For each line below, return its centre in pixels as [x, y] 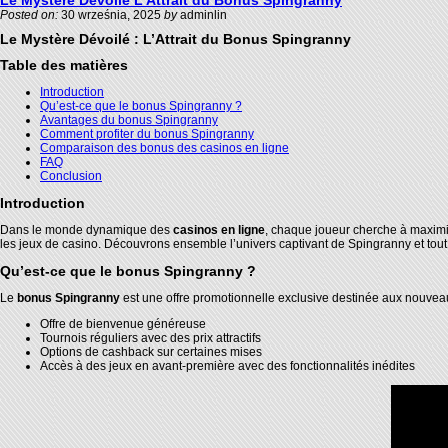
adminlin [202, 15]
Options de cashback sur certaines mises [151, 351]
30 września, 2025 [111, 15]
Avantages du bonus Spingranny [129, 119]
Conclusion [71, 175]
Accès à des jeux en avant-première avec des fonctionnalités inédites [227, 365]
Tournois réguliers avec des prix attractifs [150, 337]
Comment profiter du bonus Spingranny [147, 133]
